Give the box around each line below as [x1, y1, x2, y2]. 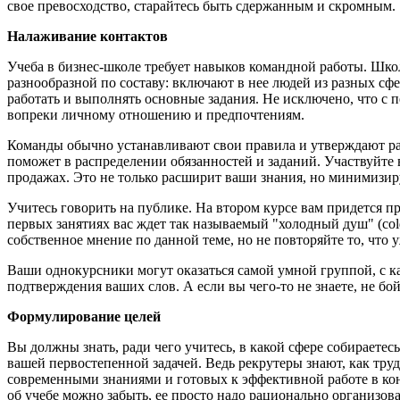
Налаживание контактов [7, 28, 168, 44]
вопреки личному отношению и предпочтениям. [7, 106, 304, 122]
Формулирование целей [7, 308, 161, 324]
